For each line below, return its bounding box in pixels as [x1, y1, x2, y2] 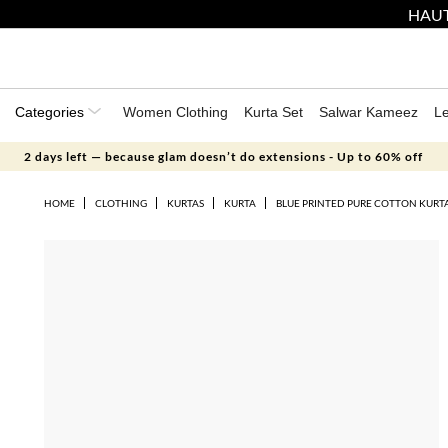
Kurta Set [244, 104, 303, 120]
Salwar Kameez [319, 104, 418, 120]
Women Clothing [123, 104, 228, 120]
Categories [15, 104, 88, 120]
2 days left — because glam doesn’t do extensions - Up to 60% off [24, 149, 424, 164]
